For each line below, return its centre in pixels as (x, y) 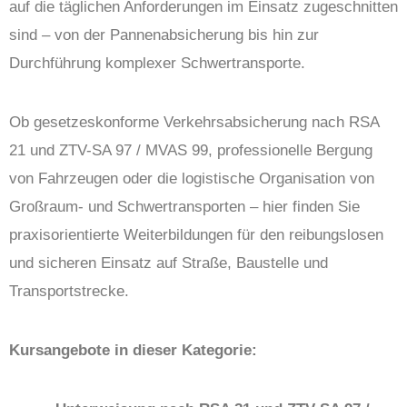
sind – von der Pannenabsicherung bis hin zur (164, 35)
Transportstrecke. (69, 291)
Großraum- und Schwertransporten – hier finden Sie (184, 207)
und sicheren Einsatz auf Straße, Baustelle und (169, 263)
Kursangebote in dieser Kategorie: (133, 350)
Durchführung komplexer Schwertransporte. (157, 63)
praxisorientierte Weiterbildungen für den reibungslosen (196, 235)
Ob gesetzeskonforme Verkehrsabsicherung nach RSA (194, 122)
